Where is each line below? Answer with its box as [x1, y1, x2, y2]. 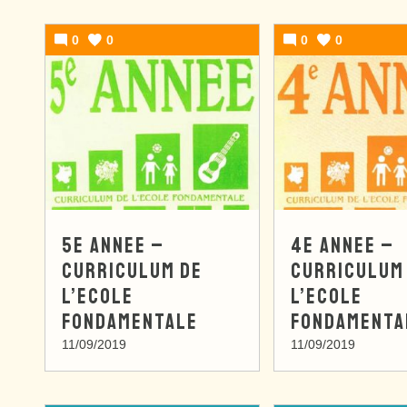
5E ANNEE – [62, 233, 164, 259]
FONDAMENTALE [62, 309, 198, 335]
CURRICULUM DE [62, 258, 203, 284]
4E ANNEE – [291, 233, 395, 259]
